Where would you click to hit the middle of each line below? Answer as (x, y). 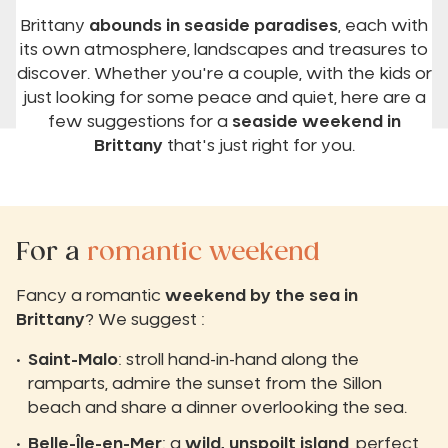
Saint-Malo (73, 359)
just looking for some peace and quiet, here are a (224, 97)
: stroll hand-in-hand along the (238, 359)
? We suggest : (145, 319)
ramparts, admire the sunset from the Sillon (205, 383)
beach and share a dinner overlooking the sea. (217, 407)
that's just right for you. (258, 145)
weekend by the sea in (261, 295)
